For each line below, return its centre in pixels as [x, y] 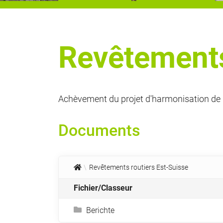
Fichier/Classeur [103, 188]
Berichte [100, 210]
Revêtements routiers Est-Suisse [139, 167]
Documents [99, 130]
